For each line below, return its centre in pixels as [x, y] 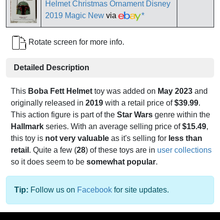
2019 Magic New [75, 16]
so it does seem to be [49, 162]
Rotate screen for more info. [75, 42]
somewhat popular [121, 162]
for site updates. [140, 190]
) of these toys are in [121, 150]
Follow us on [53, 190]
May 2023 [175, 91]
